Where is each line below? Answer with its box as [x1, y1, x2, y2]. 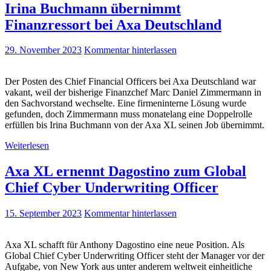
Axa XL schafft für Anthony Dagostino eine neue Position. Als [5, 240, 244, 250]
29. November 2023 [5, 45, 82, 56]
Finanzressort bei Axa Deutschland [5, 16, 221, 33]
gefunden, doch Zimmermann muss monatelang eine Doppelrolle [5, 109, 252, 120]
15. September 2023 [5, 208, 82, 219]
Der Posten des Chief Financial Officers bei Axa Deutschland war [5, 76, 256, 87]
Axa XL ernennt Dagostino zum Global [5, 163, 246, 180]
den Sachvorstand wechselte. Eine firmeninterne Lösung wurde [5, 98, 246, 109]
